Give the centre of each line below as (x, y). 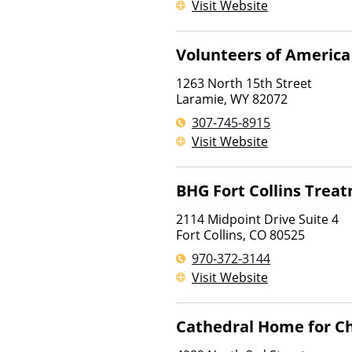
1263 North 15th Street (244, 83)
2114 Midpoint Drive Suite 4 (257, 219)
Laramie (200, 99)
